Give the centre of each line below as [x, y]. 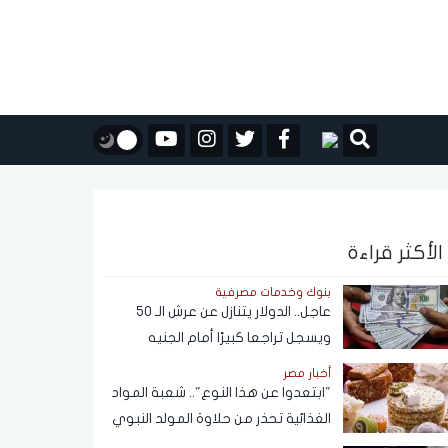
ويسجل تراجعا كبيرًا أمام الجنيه [239, 337]
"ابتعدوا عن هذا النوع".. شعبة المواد [221, 392]
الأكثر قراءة [395, 252]
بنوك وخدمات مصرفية [273, 292]
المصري [307, 363]
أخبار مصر [307, 372]
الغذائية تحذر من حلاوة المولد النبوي [221, 418]
